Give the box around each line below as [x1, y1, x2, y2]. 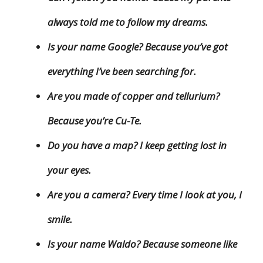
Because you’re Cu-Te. [48, 113, 141, 127]
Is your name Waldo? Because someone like [48, 237, 237, 251]
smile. [48, 212, 72, 226]
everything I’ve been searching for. [48, 64, 196, 78]
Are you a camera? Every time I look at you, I [48, 187, 242, 201]
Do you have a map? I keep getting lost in [48, 138, 227, 152]
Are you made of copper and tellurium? [48, 89, 220, 103]
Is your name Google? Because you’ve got [48, 39, 228, 53]
